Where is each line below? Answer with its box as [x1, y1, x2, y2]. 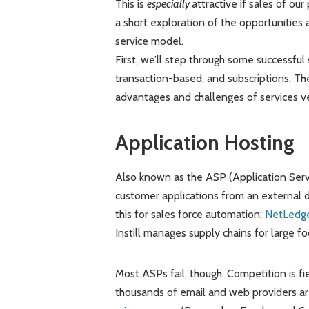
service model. [114, 34, 183, 48]
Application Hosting [114, 129, 295, 154]
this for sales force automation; [114, 208, 265, 221]
